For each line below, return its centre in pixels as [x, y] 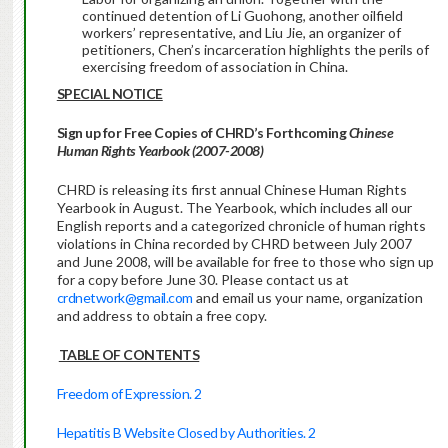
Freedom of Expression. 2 [129, 394]
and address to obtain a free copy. [161, 316]
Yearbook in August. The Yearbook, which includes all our [234, 208]
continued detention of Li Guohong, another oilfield [242, 16]
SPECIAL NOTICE [109, 94]
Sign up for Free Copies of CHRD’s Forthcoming [202, 133]
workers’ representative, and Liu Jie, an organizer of [241, 33]
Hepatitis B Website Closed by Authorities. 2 [186, 433]
